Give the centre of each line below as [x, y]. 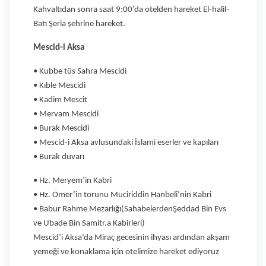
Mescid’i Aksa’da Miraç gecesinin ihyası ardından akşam [132, 237]
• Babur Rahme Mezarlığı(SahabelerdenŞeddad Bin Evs [130, 209]
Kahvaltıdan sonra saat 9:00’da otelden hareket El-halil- [131, 9]
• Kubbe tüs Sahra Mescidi [80, 71]
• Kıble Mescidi [59, 85]
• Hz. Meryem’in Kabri [72, 180]
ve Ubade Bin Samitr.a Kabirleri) [89, 223]
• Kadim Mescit [60, 100]
